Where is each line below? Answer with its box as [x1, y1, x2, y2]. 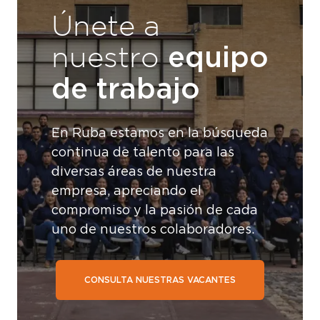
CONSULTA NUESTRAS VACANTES [84, 274, 236, 286]
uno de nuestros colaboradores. [51, 224, 254, 237]
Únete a [51, 10, 160, 41]
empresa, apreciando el [51, 185, 201, 199]
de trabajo [51, 71, 200, 106]
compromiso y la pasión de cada [51, 204, 258, 218]
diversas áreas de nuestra [51, 166, 216, 179]
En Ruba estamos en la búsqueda [51, 127, 268, 141]
